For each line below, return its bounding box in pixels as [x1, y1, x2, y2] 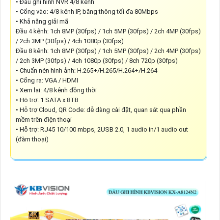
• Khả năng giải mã [15, 17, 68, 25]
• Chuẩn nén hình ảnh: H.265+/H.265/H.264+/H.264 [15, 66, 157, 74]
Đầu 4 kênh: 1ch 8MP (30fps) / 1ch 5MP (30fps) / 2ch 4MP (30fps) [15, 27, 201, 35]
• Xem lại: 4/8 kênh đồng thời [15, 86, 97, 94]
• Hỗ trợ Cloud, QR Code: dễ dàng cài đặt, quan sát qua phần [15, 106, 186, 113]
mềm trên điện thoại [15, 115, 72, 123]
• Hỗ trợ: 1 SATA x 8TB [15, 96, 79, 104]
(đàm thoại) [15, 135, 49, 143]
